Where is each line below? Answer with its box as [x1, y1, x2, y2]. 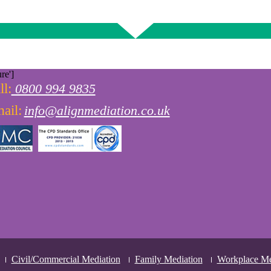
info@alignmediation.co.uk [24, 103, 170, 118]
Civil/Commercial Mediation [11, 254, 120, 264]
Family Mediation [134, 254, 203, 264]
